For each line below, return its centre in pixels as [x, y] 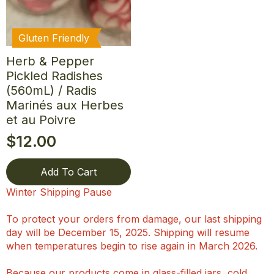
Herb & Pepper [50, 61]
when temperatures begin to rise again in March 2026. [132, 246]
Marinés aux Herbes [65, 106]
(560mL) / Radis [51, 91]
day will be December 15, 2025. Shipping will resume [128, 233]
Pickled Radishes [54, 76]
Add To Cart [68, 172]
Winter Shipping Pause [59, 192]
